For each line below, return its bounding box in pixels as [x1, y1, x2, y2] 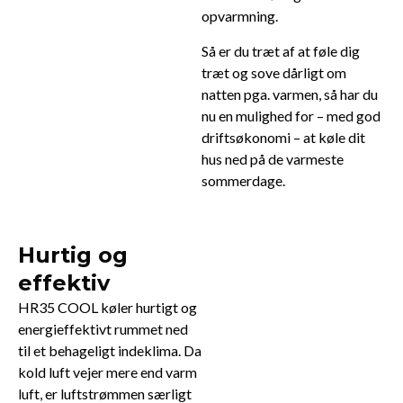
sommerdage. [201, 172, 285, 190]
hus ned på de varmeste [201, 150, 344, 168]
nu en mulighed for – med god [201, 107, 381, 125]
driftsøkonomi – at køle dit [201, 129, 365, 147]
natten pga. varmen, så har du [201, 85, 378, 103]
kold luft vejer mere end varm [18, 363, 197, 381]
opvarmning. [201, 7, 278, 25]
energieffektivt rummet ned [18, 320, 188, 338]
